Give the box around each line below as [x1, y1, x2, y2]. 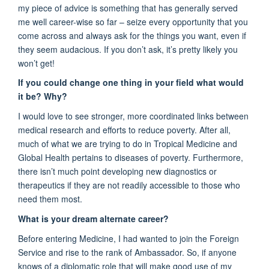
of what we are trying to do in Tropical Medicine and [39, 138, 237, 150]
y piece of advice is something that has [25, 1, 175, 14]
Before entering [18, 232, 79, 245]
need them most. [18, 193, 82, 205]
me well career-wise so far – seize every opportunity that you [18, 15, 248, 28]
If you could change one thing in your [18, 76, 176, 89]
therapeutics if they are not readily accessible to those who [18, 179, 240, 192]
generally [175, 1, 212, 14]
